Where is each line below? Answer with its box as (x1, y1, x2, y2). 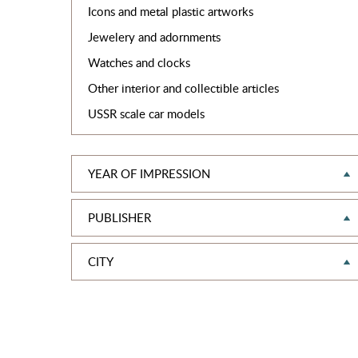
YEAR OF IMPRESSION (87, 165, 210, 181)
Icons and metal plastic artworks (87, 3, 253, 19)
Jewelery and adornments (87, 29, 221, 45)
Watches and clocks (87, 54, 190, 70)
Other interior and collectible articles (87, 80, 279, 96)
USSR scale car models (87, 105, 205, 121)
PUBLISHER (87, 209, 151, 225)
